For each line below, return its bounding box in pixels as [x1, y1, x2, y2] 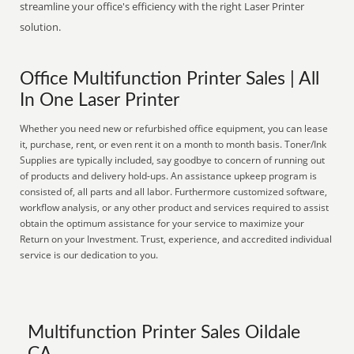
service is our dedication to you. [20, 248, 159, 262]
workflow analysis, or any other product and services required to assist [20, 201, 330, 214]
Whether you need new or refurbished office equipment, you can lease [20, 122, 329, 135]
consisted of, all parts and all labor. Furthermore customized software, [20, 185, 328, 198]
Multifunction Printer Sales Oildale [28, 324, 301, 341]
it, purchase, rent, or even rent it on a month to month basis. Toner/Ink [20, 137, 327, 151]
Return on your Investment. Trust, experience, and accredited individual [20, 232, 333, 246]
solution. [20, 20, 62, 34]
